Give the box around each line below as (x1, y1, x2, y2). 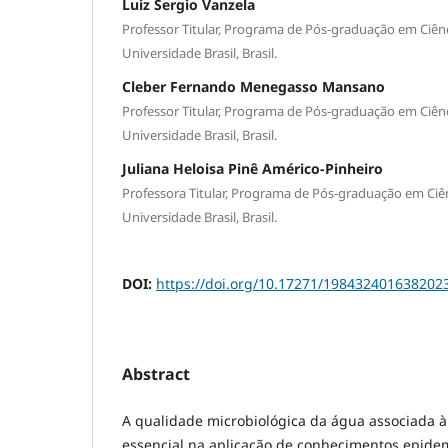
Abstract (122, 363, 190, 386)
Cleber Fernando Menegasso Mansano (122, 77, 385, 97)
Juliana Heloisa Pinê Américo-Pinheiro (122, 159, 383, 179)
